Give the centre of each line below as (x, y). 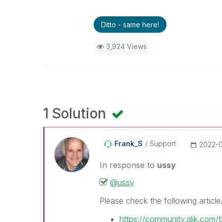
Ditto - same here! (130, 25)
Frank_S (129, 143)
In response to (129, 165)
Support (162, 143)
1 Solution (76, 113)
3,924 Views (126, 46)
